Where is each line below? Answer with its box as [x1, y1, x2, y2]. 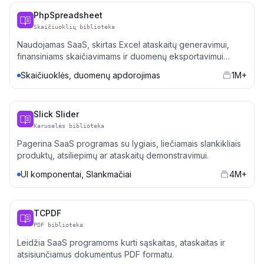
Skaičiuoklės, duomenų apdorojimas [21, 70, 160, 80]
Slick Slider [34, 109, 79, 119]
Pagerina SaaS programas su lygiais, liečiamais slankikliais [17, 138, 241, 148]
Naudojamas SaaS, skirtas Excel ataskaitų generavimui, [17, 39, 229, 49]
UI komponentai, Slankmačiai [21, 169, 131, 179]
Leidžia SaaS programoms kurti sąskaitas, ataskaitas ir [17, 237, 225, 247]
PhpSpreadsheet [34, 10, 103, 20]
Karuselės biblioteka [34, 123, 104, 129]
